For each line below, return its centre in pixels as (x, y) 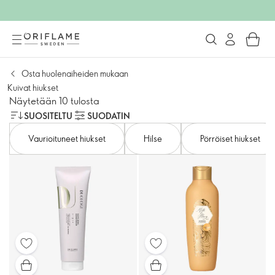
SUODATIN (109, 115)
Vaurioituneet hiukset (67, 138)
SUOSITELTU (48, 115)
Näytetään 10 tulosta (54, 100)
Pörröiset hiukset (230, 138)
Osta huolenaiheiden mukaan (75, 73)
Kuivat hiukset (33, 87)
